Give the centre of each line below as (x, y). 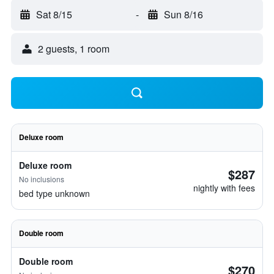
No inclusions (42, 179)
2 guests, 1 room (74, 49)
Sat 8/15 (54, 14)
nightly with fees (224, 188)
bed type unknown (54, 193)
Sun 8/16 (183, 14)
